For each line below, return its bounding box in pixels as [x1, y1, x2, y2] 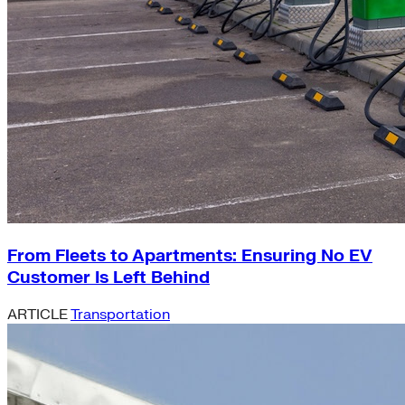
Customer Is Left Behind [7, 267, 210, 289]
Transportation [71, 305, 170, 324]
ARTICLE [7, 305, 71, 324]
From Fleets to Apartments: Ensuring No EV [7, 245, 372, 268]
